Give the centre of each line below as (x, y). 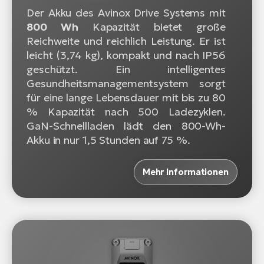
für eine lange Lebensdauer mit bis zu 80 (126, 97)
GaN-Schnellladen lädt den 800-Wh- (126, 126)
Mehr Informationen (185, 171)
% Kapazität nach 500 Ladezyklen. (126, 111)
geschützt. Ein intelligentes (126, 69)
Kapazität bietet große (152, 27)
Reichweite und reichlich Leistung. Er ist (126, 41)
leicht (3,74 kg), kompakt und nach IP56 (126, 55)
